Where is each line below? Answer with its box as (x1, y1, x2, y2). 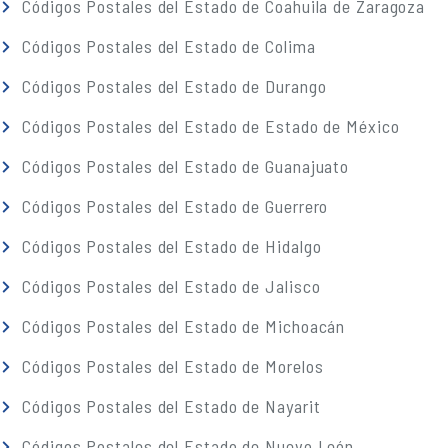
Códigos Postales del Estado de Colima (17, 35, 316, 57)
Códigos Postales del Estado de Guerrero (17, 195, 329, 217)
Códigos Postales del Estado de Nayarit (17, 395, 321, 417)
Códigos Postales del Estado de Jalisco (17, 275, 321, 297)
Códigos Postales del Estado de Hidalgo (17, 235, 322, 257)
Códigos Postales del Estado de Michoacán (17, 315, 346, 337)
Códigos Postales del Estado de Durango (17, 75, 327, 97)
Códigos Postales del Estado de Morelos (17, 355, 324, 377)
